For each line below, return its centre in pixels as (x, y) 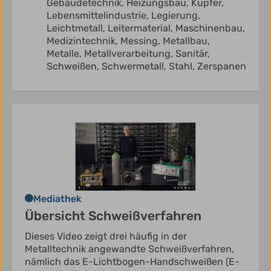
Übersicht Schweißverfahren (113, 215)
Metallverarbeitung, (130, 54)
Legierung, (176, 16)
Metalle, (65, 54)
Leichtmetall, (77, 28)
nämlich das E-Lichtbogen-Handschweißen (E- (132, 261)
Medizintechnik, (83, 41)
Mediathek (57, 198)
